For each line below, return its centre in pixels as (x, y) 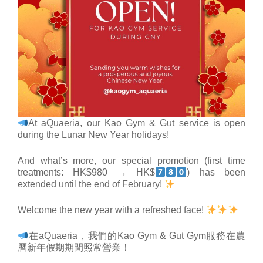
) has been (216, 172)
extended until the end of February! (91, 184)
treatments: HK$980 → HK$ (86, 172)
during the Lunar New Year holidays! (93, 135)
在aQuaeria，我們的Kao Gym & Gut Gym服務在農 (137, 236)
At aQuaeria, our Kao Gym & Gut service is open (137, 123)
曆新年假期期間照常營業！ (74, 247)
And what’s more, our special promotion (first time (131, 161)
